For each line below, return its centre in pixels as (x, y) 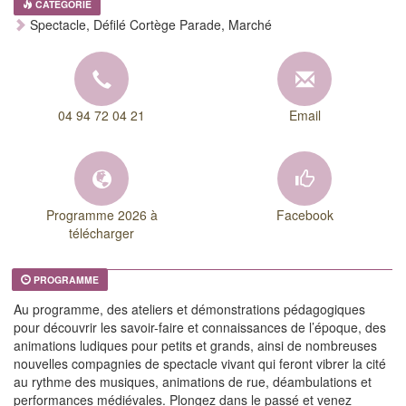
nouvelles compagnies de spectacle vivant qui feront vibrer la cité (200, 364)
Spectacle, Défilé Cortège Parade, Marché (149, 25)
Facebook (304, 215)
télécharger (101, 233)
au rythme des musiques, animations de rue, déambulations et (193, 382)
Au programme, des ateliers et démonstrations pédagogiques (189, 309)
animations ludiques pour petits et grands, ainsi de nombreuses (195, 346)
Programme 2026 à (101, 215)
